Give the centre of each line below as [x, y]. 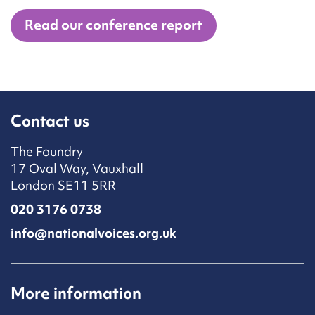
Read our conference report [114, 25]
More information [76, 294]
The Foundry [47, 152]
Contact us [50, 121]
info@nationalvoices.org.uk [94, 233]
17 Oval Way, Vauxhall [77, 169]
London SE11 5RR [63, 186]
